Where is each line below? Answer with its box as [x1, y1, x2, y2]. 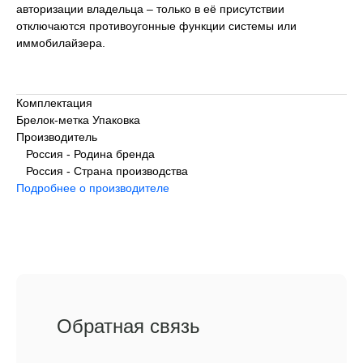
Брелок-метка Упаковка [16, 113, 140, 126]
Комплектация [16, 96, 92, 109]
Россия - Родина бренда [16, 147, 155, 160]
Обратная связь [57, 315, 200, 337]
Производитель [16, 130, 97, 143]
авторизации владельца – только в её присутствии [16, 2, 284, 15]
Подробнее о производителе [16, 181, 169, 194]
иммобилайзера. [16, 36, 105, 49]
